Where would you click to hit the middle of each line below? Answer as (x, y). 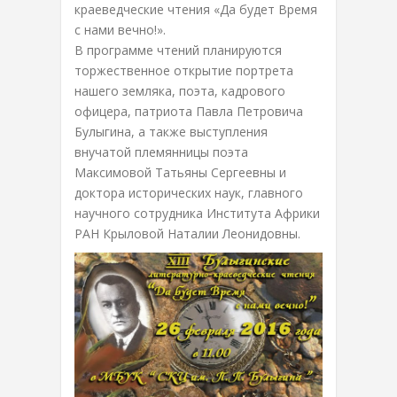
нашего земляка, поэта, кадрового (180, 91)
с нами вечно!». (120, 30)
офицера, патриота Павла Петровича (189, 111)
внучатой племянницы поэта (161, 152)
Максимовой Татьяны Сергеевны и (180, 172)
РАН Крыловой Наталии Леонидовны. (187, 234)
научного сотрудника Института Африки (197, 213)
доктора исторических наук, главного (189, 193)
